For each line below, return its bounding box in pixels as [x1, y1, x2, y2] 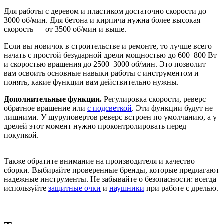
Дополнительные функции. [4, 94, 102, 103]
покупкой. [4, 130, 39, 139]
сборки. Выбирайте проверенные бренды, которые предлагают [4, 165, 219, 174]
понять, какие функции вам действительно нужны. [4, 77, 179, 86]
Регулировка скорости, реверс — [102, 94, 216, 103]
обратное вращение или [4, 103, 87, 112]
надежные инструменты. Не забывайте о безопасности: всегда [4, 174, 216, 183]
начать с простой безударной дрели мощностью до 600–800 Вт [4, 50, 217, 59]
